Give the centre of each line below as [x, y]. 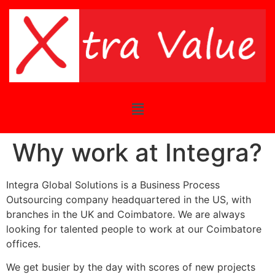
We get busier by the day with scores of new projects [131, 267]
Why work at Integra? [137, 152]
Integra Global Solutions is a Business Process [113, 184]
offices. [23, 243]
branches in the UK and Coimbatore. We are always [126, 214]
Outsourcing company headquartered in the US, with [129, 199]
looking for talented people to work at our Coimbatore [134, 229]
